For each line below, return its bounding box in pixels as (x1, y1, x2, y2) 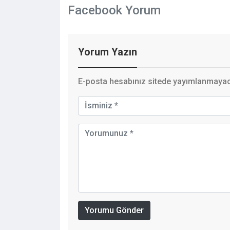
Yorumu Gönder (85, 205, 144, 215)
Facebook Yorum (68, 3, 161, 17)
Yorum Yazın (78, 45, 137, 58)
